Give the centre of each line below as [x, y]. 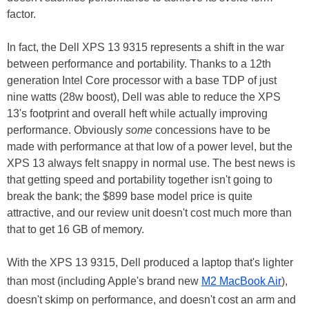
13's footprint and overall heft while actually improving [137, 113]
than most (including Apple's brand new [104, 281]
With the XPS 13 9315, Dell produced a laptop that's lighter [150, 262]
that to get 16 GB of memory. [76, 229]
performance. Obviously [66, 130]
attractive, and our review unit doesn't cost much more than [149, 212]
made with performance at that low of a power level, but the [150, 146]
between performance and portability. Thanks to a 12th [139, 63]
